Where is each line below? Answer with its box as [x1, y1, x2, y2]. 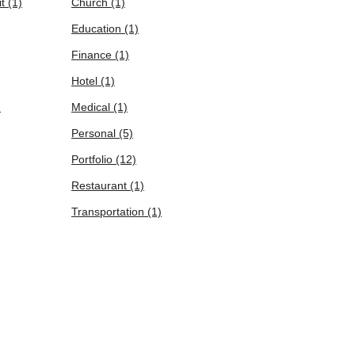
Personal [71, 127, 119, 139]
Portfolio [71, 153, 116, 166]
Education [71, 22, 124, 35]
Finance [71, 48, 115, 61]
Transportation [71, 205, 147, 218]
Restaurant [71, 179, 130, 192]
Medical [71, 101, 113, 113]
